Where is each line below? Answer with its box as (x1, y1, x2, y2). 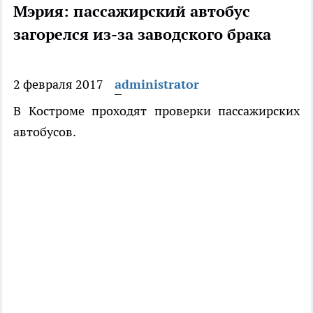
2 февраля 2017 (13, 76, 103, 93)
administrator (115, 76, 199, 93)
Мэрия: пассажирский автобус (13, 1, 250, 22)
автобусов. (13, 124, 76, 140)
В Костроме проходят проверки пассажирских (13, 103, 300, 119)
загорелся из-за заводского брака (13, 24, 271, 45)
